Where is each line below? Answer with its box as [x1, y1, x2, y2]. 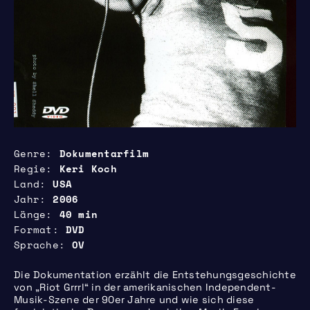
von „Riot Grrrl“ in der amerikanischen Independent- [14, 281, 276, 294]
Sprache [14, 238, 59, 253]
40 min [59, 208, 98, 222]
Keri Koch [59, 162, 117, 176]
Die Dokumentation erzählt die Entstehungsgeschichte [14, 268, 296, 282]
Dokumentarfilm [59, 147, 149, 161]
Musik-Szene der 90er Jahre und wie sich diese [14, 293, 255, 307]
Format [14, 223, 53, 237]
